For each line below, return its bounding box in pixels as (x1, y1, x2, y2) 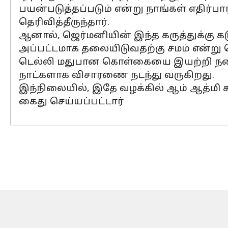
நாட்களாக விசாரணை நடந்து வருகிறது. (19, 70, 214, 81)
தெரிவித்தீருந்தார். (19, 17, 109, 28)
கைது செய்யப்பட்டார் (19, 96, 124, 108)
